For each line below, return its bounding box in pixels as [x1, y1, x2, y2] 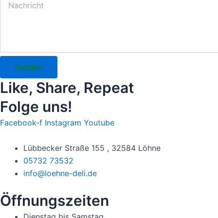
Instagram [45, 118, 81, 127]
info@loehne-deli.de [23, 168, 97, 178]
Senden [15, 62, 43, 72]
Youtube [84, 118, 114, 127]
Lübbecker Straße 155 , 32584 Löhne [23, 143, 161, 153]
